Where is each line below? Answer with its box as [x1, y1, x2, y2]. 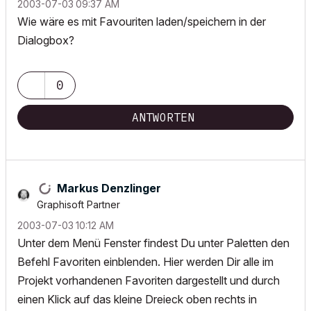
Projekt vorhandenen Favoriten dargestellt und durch [17, 274, 280, 287]
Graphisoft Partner [37, 199, 120, 210]
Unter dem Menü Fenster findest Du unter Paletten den [17, 236, 289, 250]
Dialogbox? [17, 33, 74, 47]
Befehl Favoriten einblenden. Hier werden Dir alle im [17, 255, 274, 269]
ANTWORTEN [132, 110, 194, 124]
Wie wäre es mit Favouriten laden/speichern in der [17, 15, 266, 28]
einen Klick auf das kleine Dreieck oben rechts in [17, 292, 257, 306]
